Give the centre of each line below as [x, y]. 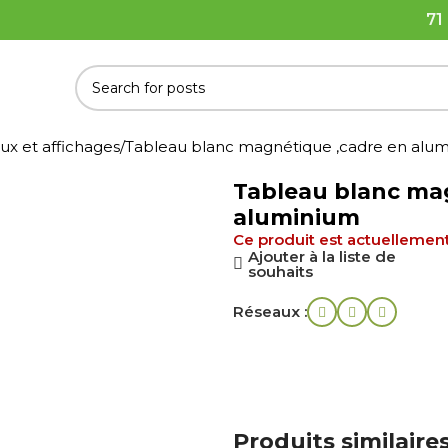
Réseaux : [269, 311]
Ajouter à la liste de [321, 256]
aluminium [296, 217]
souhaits [280, 271]
